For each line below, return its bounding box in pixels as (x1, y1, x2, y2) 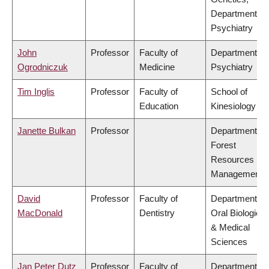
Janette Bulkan (17, 125, 76, 136)
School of (211, 86, 247, 97)
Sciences (211, 237, 247, 247)
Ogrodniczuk (17, 62, 68, 73)
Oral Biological (211, 208, 267, 219)
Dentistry (139, 208, 175, 219)
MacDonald (17, 208, 62, 219)
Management (211, 169, 262, 180)
